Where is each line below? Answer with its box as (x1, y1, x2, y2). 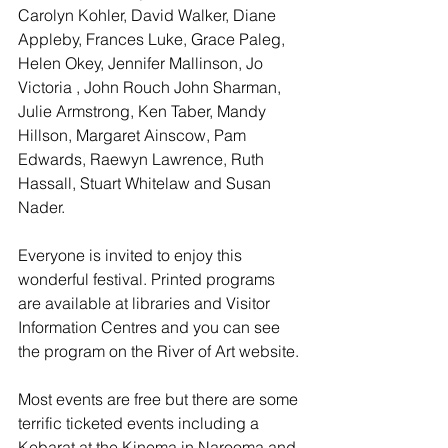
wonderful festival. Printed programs (18, 269, 279, 289)
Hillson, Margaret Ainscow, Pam (18, 125, 250, 145)
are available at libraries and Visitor (18, 293, 274, 313)
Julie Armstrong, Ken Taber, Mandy (18, 101, 270, 121)
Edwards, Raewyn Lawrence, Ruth (18, 149, 268, 169)
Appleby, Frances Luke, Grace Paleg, (18, 29, 289, 49)
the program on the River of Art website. (18, 341, 299, 361)
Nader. (18, 197, 65, 217)
